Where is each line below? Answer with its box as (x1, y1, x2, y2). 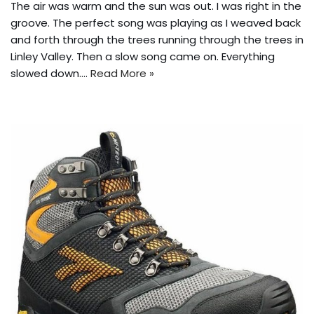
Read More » (90, 66, 154, 81)
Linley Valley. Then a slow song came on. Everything (11, 49, 275, 64)
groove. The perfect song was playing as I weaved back (11, 15, 301, 31)
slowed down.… (11, 66, 90, 81)
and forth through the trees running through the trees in (11, 32, 303, 48)
